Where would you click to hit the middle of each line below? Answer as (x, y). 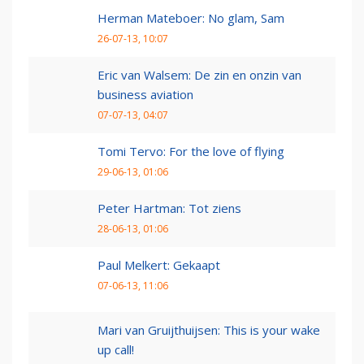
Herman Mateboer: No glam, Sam (191, 18)
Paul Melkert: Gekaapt (159, 265)
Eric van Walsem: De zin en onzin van (199, 75)
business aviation (145, 95)
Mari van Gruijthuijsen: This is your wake (209, 330)
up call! (116, 350)
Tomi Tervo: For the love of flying (191, 152)
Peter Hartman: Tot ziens (169, 208)
